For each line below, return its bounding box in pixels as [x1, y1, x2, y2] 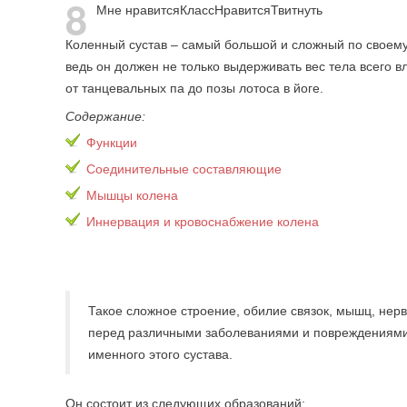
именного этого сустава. [88, 347, 233, 362]
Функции [86, 135, 137, 150]
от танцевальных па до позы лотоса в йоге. [65, 81, 323, 95]
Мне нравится [96, 3, 180, 17]
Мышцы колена [86, 188, 178, 203]
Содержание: [65, 109, 145, 124]
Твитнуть [271, 3, 323, 17]
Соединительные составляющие [86, 162, 282, 176]
